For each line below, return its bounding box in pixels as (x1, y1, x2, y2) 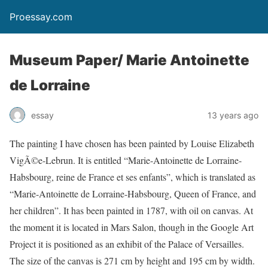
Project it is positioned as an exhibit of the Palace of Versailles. (10, 237, 244, 250)
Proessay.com (10, 11, 72, 23)
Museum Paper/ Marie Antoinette (10, 51, 249, 69)
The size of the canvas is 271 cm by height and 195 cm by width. (10, 254, 255, 267)
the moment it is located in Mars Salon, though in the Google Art (10, 221, 254, 233)
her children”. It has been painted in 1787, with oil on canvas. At (10, 204, 253, 217)
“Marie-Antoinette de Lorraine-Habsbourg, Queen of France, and (10, 187, 256, 200)
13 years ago (208, 109, 258, 120)
